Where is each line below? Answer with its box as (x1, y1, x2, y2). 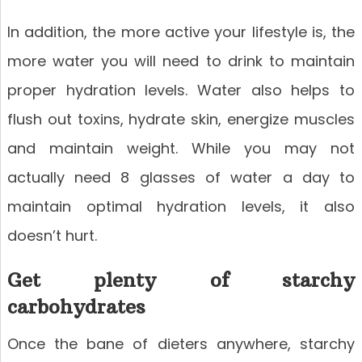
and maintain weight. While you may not (6, 138, 356, 159)
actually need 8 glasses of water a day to (6, 167, 356, 188)
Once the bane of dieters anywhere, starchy (6, 334, 356, 355)
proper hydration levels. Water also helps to (6, 80, 356, 101)
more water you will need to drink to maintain (6, 51, 356, 72)
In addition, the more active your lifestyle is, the (6, 22, 356, 43)
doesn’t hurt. (6, 225, 97, 246)
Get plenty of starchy (6, 267, 356, 293)
